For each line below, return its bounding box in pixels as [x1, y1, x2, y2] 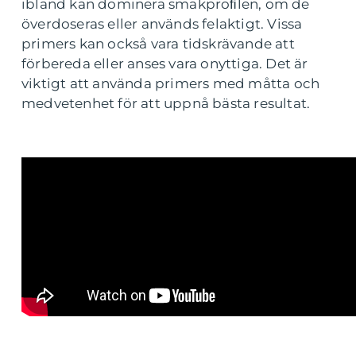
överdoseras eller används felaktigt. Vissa [21, 16, 303, 33]
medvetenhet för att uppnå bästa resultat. [21, 95, 311, 112]
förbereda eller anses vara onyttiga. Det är [21, 56, 308, 72]
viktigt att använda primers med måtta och [21, 75, 320, 92]
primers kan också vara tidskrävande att [21, 36, 295, 52]
